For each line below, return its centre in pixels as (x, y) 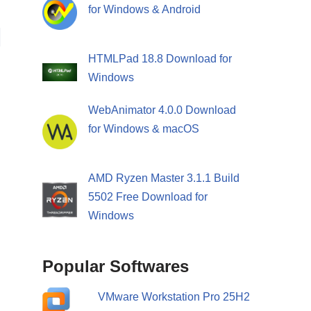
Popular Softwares (116, 267)
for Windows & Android (144, 9)
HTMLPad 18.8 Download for (160, 58)
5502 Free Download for (148, 197)
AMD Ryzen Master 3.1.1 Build (164, 178)
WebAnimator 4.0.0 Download (162, 110)
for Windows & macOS (144, 129)
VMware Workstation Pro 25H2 (174, 297)
